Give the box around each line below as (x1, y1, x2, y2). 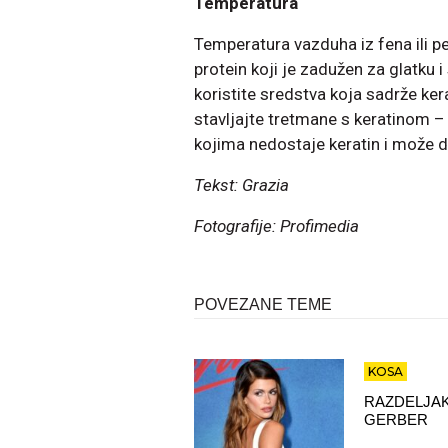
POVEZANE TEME (194, 295, 332, 313)
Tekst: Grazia (194, 174, 289, 195)
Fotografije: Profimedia (194, 215, 363, 236)
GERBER (364, 410, 428, 428)
